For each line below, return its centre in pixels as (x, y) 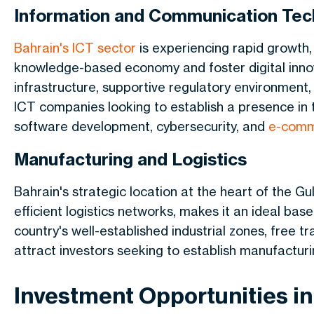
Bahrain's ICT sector (75, 48)
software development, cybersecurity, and (141, 126)
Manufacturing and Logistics (130, 159)
